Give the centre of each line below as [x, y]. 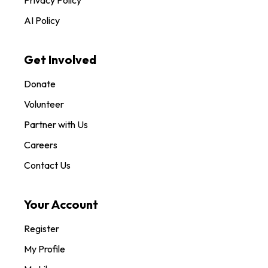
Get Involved [60, 59]
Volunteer [44, 104]
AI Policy [42, 20]
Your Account [61, 204]
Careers [41, 144]
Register [42, 228]
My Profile [45, 249]
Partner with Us [56, 124]
